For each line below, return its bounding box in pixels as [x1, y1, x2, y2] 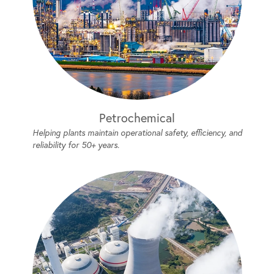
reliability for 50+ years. [32, 139, 119, 150]
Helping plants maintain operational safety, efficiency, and [32, 127, 242, 138]
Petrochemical [99, 110, 175, 125]
